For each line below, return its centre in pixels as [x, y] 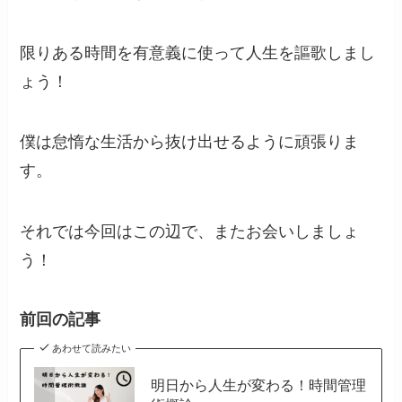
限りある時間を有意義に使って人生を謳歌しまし [198, 52]
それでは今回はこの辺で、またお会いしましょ [190, 232]
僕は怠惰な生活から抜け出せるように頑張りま [190, 142]
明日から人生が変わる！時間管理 [258, 385]
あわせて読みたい [91, 349]
